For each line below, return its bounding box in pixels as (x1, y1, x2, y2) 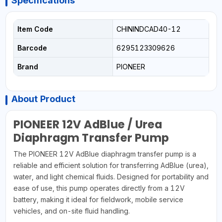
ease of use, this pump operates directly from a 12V (13, 184, 185, 193)
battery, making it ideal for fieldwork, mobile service (13, 195, 183, 204)
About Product (11, 94, 75, 105)
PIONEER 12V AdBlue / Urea (13, 116, 163, 133)
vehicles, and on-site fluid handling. (13, 207, 130, 216)
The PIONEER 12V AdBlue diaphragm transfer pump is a (13, 150, 196, 159)
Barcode (17, 44, 47, 53)
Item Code (17, 25, 53, 34)
